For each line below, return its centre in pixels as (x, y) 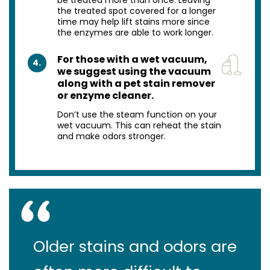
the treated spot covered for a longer (136, 11)
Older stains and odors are (135, 246)
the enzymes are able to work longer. (135, 32)
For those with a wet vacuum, (132, 59)
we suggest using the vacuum (134, 71)
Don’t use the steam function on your (137, 114)
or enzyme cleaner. (105, 95)
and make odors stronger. (111, 136)
